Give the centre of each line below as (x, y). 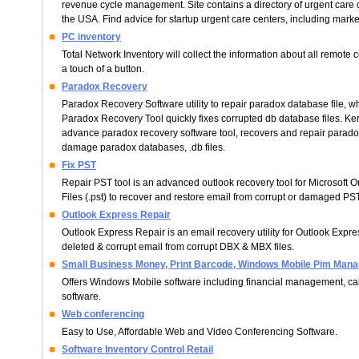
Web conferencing (103, 314)
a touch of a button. (103, 69)
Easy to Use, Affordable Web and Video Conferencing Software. (200, 332)
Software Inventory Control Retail (137, 349)
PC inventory (91, 37)
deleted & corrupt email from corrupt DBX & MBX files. (178, 247)
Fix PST (79, 165)
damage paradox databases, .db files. (143, 147)
